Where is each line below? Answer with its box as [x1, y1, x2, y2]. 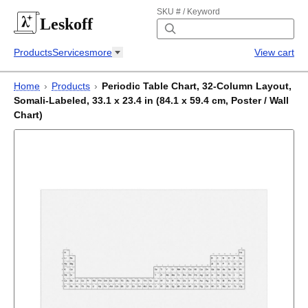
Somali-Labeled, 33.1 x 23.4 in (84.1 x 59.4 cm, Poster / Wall [14, 95, 289, 106]
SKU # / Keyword [157, 7, 220, 16]
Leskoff [40, 14, 93, 33]
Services [52, 47, 89, 58]
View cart [254, 47, 294, 58]
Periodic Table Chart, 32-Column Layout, [102, 80, 291, 91]
